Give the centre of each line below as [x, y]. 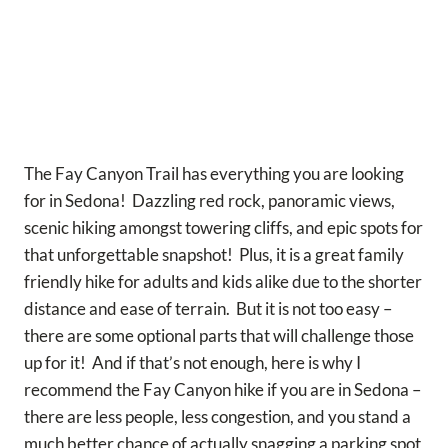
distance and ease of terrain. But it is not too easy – [208, 309]
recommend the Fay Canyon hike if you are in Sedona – [222, 390]
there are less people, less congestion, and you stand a [217, 417]
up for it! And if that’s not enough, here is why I [192, 363]
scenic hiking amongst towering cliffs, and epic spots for [223, 228]
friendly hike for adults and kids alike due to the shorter [223, 282]
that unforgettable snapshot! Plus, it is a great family [214, 255]
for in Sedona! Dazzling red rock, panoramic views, [209, 201]
